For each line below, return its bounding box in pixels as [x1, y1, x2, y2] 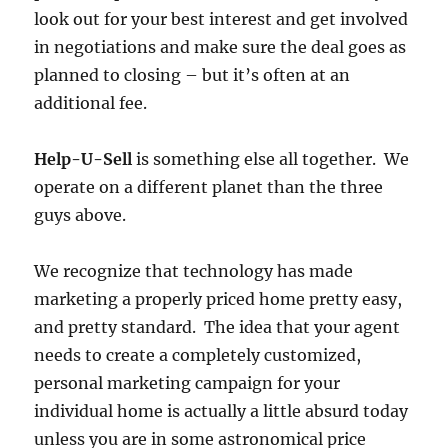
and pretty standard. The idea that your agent [34, 317, 401, 338]
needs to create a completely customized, [34, 345, 362, 366]
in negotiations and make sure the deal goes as [34, 37, 407, 58]
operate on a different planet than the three [34, 177, 384, 198]
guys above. [34, 205, 127, 226]
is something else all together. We [132, 149, 410, 170]
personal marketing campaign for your [34, 373, 341, 394]
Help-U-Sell [34, 149, 133, 170]
